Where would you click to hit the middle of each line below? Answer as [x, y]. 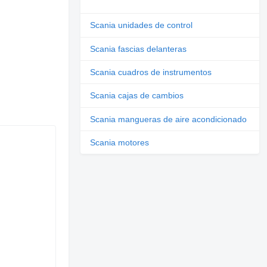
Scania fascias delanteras [139, 49]
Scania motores [120, 143]
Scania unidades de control [142, 25]
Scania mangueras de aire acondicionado [169, 119]
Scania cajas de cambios [137, 96]
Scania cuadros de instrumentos [151, 72]
